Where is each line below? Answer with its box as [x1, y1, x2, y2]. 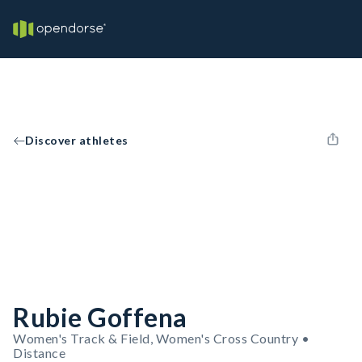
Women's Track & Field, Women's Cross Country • [13, 330, 309, 346]
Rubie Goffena [13, 301, 187, 333]
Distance [13, 345, 65, 360]
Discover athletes [25, 133, 128, 147]
